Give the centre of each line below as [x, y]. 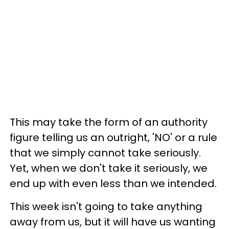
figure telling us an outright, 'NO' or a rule [113, 137]
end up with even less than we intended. [113, 183]
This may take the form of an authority [109, 122]
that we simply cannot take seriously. [105, 153]
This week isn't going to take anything [106, 206]
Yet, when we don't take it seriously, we [109, 168]
